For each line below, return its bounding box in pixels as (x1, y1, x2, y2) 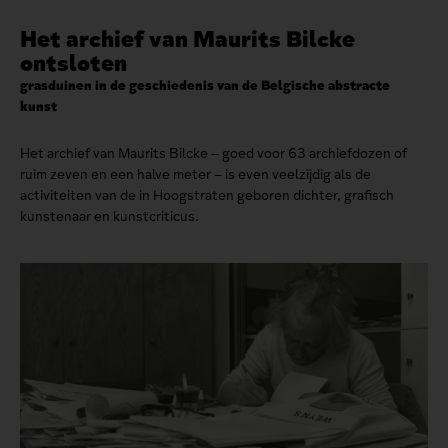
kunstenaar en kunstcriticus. (20, 207, 202, 225)
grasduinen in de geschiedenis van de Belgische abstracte (20, 76, 390, 94)
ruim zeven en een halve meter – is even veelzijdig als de (20, 165, 371, 183)
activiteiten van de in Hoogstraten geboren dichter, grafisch (20, 186, 394, 204)
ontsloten (20, 47, 127, 78)
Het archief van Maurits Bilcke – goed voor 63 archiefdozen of (20, 144, 407, 162)
